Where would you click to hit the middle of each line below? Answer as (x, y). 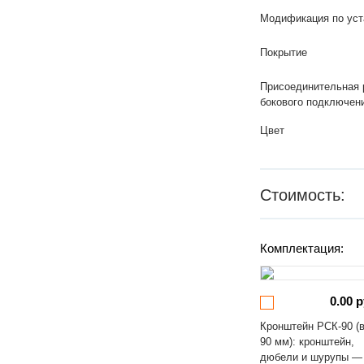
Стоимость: (303, 195)
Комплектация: (302, 248)
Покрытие (284, 52)
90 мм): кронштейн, (308, 342)
